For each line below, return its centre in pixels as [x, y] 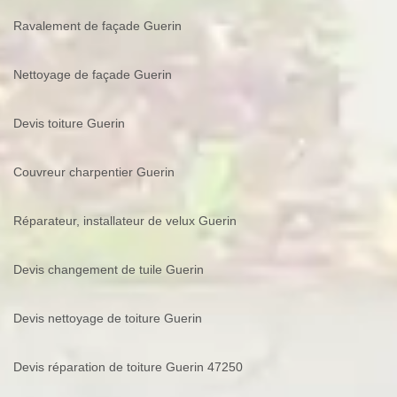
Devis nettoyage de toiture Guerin [108, 319]
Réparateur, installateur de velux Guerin [125, 221]
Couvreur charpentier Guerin [94, 172]
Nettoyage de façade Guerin [93, 75]
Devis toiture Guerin [69, 124]
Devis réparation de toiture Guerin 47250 [128, 367]
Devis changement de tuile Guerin [109, 270]
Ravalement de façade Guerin [97, 26]
